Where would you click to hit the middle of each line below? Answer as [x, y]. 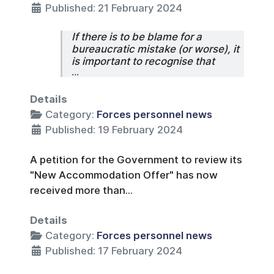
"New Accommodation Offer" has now [124, 175]
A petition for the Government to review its [136, 159]
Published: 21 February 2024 [114, 8]
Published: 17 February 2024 [114, 250]
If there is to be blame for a [137, 36]
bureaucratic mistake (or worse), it [155, 49]
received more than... [81, 190]
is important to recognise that [143, 61]
